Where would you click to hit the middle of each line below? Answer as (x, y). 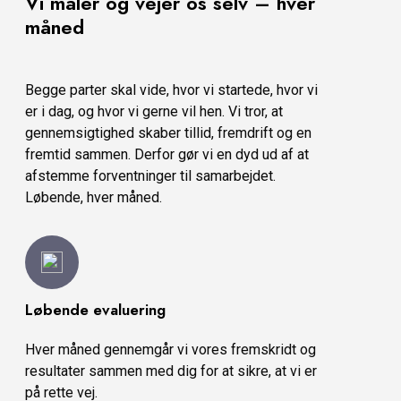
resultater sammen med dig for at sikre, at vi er (171, 371)
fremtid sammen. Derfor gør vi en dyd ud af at (167, 155)
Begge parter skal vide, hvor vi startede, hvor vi (171, 90)
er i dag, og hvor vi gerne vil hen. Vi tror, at (154, 112)
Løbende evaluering (95, 310)
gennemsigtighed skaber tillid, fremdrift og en (168, 133)
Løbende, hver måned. (94, 198)
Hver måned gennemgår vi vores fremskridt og (171, 350)
